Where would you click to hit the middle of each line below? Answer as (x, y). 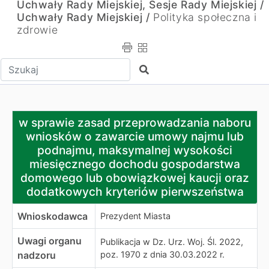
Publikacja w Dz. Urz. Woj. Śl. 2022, (172, 242)
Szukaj (154, 69)
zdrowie (38, 30)
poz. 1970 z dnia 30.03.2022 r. (162, 254)
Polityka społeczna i (205, 17)
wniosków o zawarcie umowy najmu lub (135, 136)
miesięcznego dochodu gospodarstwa (135, 164)
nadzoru (37, 255)
